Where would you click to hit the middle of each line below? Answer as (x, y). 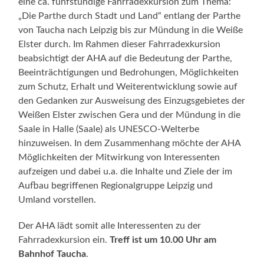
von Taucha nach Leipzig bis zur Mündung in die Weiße (131, 30)
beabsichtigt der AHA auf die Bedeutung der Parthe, (126, 58)
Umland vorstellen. (57, 199)
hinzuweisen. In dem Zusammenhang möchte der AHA (130, 143)
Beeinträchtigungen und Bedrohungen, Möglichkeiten (129, 72)
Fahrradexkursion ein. (64, 240)
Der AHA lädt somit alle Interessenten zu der (110, 225)
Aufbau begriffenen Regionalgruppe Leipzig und (116, 185)
